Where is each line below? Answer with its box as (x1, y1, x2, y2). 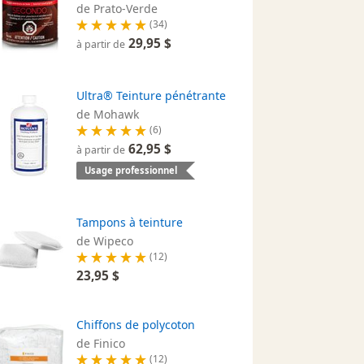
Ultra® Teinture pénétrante (76, 87, 227, 103)
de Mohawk (76, 106, 140, 122)
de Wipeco (76, 232, 134, 249)
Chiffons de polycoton (76, 316, 196, 332)
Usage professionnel (84, 163, 178, 176)
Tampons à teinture (76, 214, 184, 230)
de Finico (76, 335, 126, 351)
